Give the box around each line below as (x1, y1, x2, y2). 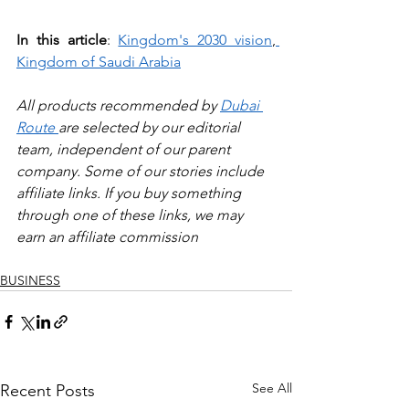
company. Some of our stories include (16, 163, 267, 181)
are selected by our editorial (58, 119, 244, 137)
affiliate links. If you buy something (16, 184, 245, 203)
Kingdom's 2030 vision (118, 31, 273, 49)
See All (252, 380, 292, 397)
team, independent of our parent (16, 141, 234, 159)
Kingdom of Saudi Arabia (16, 53, 181, 71)
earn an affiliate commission (16, 228, 198, 246)
